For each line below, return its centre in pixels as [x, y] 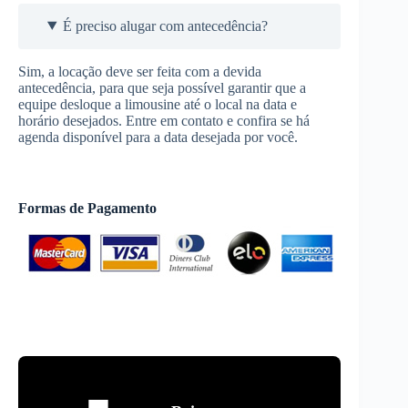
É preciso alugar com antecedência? [165, 25]
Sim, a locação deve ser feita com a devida [140, 71]
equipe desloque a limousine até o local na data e [158, 104]
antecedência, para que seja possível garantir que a [162, 87]
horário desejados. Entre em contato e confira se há [164, 120]
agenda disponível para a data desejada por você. [158, 137]
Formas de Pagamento [87, 208]
